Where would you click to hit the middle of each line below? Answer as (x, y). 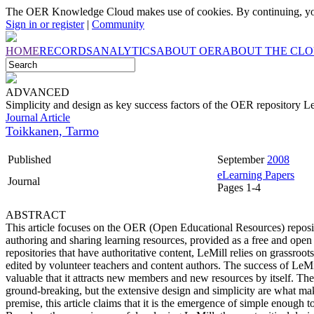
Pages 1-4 (239, 187)
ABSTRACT (36, 215)
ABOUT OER (189, 51)
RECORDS (66, 51)
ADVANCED (37, 92)
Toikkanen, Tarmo (52, 131)
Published (29, 159)
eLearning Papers (256, 175)
